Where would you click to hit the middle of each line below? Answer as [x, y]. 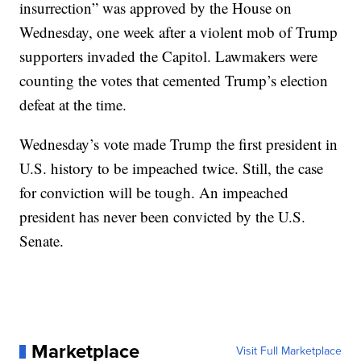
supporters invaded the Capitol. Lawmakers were [169, 56]
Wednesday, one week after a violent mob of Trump [179, 32]
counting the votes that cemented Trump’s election [174, 81]
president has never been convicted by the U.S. [163, 217]
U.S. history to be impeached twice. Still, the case [172, 168]
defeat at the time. [73, 105]
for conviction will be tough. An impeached [154, 193]
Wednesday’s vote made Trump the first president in [179, 144]
